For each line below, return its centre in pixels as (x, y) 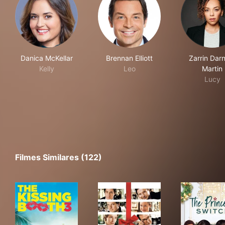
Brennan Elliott (129, 58)
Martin (212, 69)
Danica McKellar (46, 58)
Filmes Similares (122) (59, 157)
